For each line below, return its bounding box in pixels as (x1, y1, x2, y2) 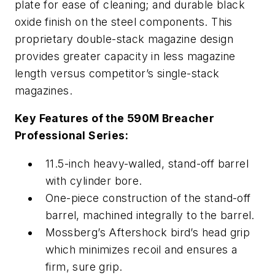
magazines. (15, 83, 73, 97)
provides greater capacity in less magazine (15, 49, 236, 63)
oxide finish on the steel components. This (15, 15, 233, 28)
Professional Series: (15, 129, 128, 142)
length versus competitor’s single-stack (15, 66, 220, 80)
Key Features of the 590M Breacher (15, 112, 215, 125)
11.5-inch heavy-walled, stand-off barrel (45, 157, 249, 170)
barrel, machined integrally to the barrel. (45, 208, 255, 222)
